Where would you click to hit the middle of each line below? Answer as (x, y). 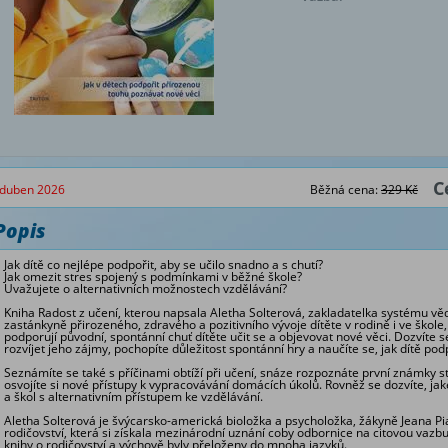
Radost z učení (78, 312)
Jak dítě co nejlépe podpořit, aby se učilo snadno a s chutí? (163, 264)
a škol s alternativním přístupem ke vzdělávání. (133, 396)
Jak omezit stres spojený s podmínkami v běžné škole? (153, 276)
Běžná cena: (345, 189)
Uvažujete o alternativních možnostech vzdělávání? (145, 288)
